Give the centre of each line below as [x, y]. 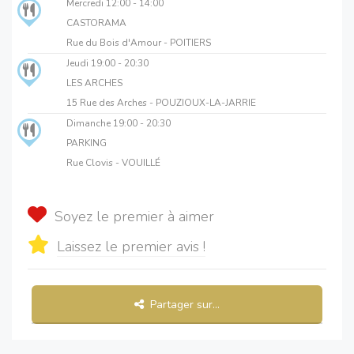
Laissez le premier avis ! [131, 247]
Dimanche [89, 124]
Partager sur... [183, 305]
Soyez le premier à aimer [134, 217]
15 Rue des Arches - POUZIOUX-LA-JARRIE [161, 103]
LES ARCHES [94, 83]
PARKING [86, 143]
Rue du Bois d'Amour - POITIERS [138, 43]
